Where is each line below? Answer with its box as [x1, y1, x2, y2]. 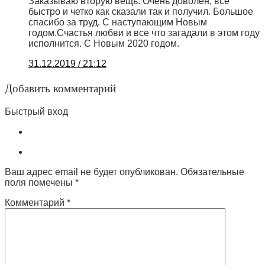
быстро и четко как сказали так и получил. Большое [28, 7, 253, 17]
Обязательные [180, 166, 244, 177]
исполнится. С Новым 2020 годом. [28, 38, 179, 49]
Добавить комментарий [5, 80, 116, 95]
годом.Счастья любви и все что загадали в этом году [28, 28, 260, 38]
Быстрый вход [5, 106, 68, 117]
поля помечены [5, 177, 75, 188]
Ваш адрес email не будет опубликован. [5, 166, 178, 177]
